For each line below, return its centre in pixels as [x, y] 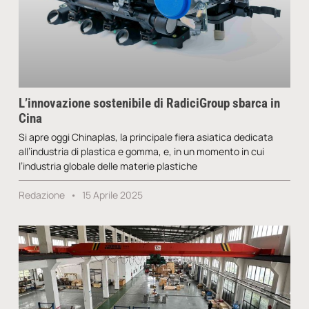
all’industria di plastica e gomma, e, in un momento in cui [141, 151]
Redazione [42, 195]
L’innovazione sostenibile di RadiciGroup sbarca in [149, 103]
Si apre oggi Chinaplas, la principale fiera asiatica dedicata [146, 137]
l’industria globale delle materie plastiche [108, 166]
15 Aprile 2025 [111, 195]
